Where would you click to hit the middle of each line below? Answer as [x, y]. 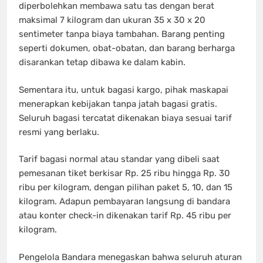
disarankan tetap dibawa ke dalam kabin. [102, 63]
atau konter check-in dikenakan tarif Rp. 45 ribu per [125, 216]
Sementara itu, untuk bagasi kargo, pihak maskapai [124, 90]
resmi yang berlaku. [59, 132]
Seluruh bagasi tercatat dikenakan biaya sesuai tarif [125, 118]
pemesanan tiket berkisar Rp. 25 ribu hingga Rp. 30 [124, 173]
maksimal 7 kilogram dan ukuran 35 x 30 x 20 [112, 20]
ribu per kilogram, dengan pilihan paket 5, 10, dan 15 [126, 188]
